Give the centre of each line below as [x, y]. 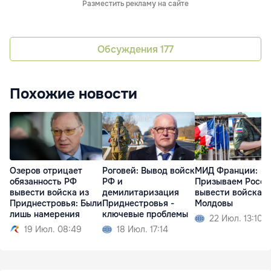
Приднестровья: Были [56, 204]
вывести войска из [49, 193]
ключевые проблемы [145, 214]
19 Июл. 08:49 [53, 230]
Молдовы [214, 204]
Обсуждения [129, 49]
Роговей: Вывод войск [149, 171]
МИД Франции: [226, 171]
